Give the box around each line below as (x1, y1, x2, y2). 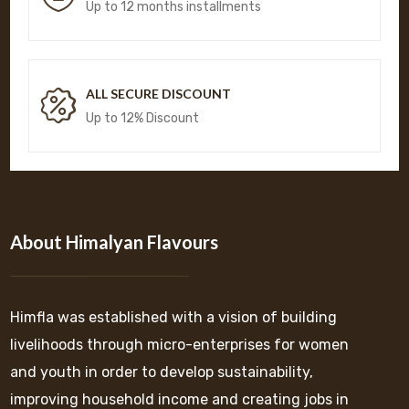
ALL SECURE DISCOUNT (86, 86, 232, 102)
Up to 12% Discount (86, 110, 200, 127)
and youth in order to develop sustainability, (10, 363, 314, 382)
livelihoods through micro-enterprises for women (10, 336, 350, 354)
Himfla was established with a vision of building (10, 309, 338, 327)
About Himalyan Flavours (10, 231, 219, 254)
